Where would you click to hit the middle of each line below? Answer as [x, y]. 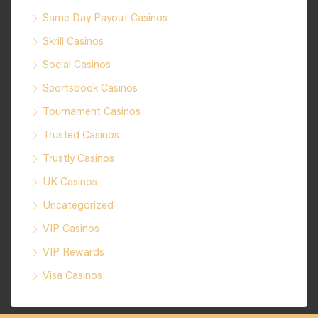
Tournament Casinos [92, 113]
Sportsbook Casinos [90, 89]
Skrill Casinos [73, 42]
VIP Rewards [73, 253]
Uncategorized [78, 206]
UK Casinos [70, 183]
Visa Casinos [72, 276]
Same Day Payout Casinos [105, 19]
